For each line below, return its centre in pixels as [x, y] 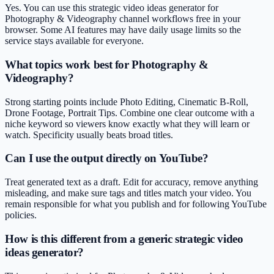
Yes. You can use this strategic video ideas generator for [112, 8]
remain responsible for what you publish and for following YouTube [136, 204]
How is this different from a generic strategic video [124, 239]
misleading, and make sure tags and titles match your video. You [128, 193]
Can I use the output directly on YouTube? [107, 158]
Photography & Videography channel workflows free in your [123, 19]
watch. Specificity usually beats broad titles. [89, 135]
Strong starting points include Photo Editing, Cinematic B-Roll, [127, 102]
